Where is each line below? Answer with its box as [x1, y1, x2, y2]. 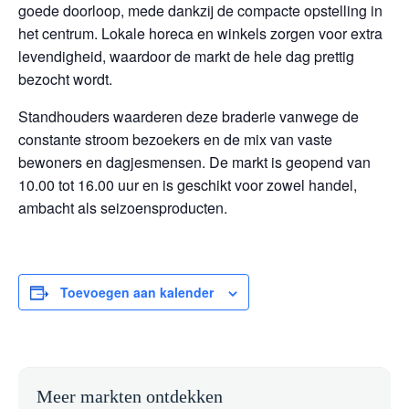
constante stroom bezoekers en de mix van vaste [18, 129, 332, 150]
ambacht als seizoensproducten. [18, 197, 227, 218]
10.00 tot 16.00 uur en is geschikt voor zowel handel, [18, 174, 357, 195]
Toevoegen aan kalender [60, 283, 214, 301]
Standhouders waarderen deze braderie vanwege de [18, 106, 359, 127]
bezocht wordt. [18, 68, 112, 89]
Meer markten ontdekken [37, 386, 223, 406]
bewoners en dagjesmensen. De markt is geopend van [18, 152, 371, 173]
